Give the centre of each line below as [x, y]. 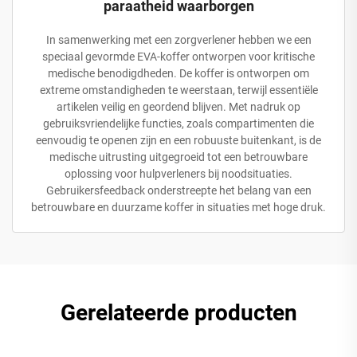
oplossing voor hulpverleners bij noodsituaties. [178, 173]
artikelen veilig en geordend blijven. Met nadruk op [178, 106]
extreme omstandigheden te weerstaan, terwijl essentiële [178, 90]
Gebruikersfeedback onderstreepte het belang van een [178, 190]
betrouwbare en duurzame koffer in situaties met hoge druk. [178, 207]
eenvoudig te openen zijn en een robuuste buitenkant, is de [178, 140]
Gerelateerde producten [178, 312]
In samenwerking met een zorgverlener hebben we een [178, 39]
